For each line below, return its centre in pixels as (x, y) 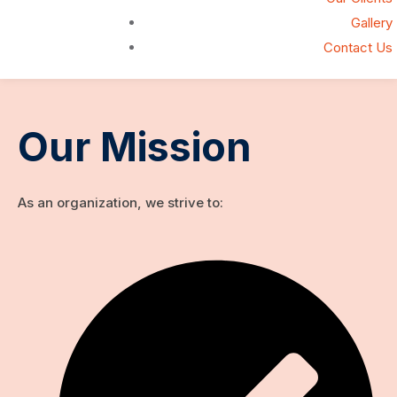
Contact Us (358, 48)
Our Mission (135, 146)
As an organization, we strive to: (121, 202)
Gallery (372, 23)
